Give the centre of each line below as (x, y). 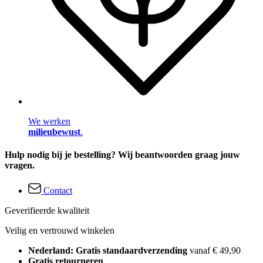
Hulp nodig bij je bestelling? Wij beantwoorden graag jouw (122, 155)
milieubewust (54, 131)
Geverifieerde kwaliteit (47, 211)
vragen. (20, 166)
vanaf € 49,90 (215, 251)
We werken (49, 121)
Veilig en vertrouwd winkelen (60, 231)
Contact (58, 191)
